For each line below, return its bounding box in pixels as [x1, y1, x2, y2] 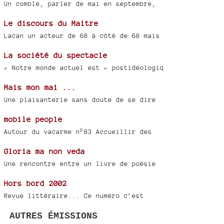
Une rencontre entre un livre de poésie [4, 160, 156, 168]
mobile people [4, 115, 62, 124]
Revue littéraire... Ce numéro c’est [4, 192, 144, 200]
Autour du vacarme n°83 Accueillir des [4, 128, 152, 136]
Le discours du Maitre [4, 19, 98, 28]
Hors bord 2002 [4, 179, 67, 188]
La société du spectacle [4, 51, 107, 60]
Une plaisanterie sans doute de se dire [4, 96, 156, 104]
